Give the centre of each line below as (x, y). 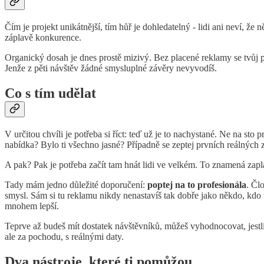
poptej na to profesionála (197, 184)
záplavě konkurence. (43, 38)
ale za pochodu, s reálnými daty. (64, 236)
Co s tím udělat (50, 93)
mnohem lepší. (32, 206)
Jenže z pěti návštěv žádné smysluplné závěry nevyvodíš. (111, 68)
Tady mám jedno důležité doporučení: (76, 184)
